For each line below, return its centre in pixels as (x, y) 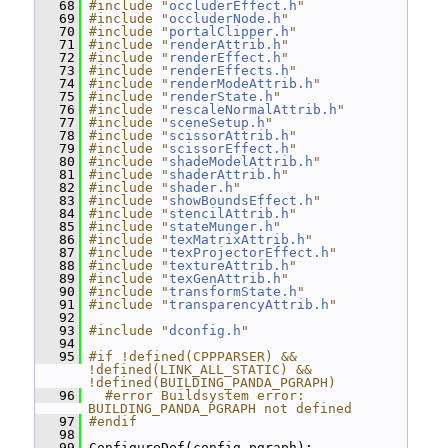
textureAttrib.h (229, 265)
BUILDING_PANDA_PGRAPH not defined (220, 408)
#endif (113, 421)
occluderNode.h (225, 18)
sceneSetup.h (217, 122)
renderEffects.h (229, 70)
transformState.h (233, 291)
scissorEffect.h (229, 148)
